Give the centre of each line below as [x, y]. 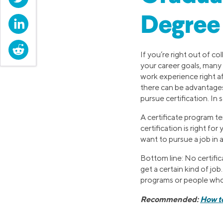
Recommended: [170, 199]
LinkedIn [43, 22]
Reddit [40, 48]
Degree [180, 26]
